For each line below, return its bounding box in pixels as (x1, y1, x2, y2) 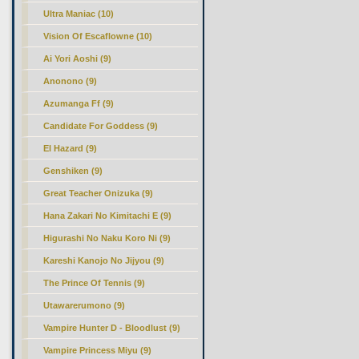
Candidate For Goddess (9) (43, 121, 159, 131)
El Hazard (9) (43, 143, 98, 153)
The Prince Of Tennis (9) (43, 278, 146, 288)
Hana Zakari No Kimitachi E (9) (43, 211, 172, 220)
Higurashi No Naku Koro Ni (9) (43, 233, 171, 243)
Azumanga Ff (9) (43, 99, 115, 108)
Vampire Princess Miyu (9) (43, 345, 152, 355)
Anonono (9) (43, 76, 98, 86)
